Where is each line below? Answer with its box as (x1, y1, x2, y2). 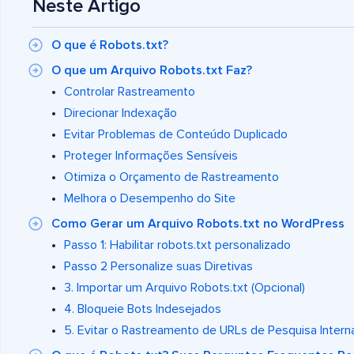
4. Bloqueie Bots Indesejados (64, 302, 221, 315)
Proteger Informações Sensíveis (64, 149, 238, 162)
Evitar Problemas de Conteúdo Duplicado (64, 127, 288, 141)
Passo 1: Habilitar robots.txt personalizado (64, 238, 291, 251)
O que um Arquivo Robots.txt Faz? (51, 63, 252, 77)
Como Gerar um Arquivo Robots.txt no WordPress (51, 217, 345, 230)
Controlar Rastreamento (64, 85, 195, 98)
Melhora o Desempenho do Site (64, 191, 235, 205)
